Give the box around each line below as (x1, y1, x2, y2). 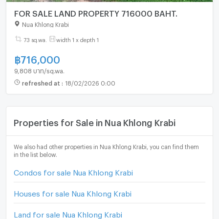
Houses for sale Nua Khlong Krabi (14, 189, 132, 195)
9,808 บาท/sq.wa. (14, 66, 65, 72)
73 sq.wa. (23, 36, 47, 41)
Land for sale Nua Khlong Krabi (14, 210, 123, 217)
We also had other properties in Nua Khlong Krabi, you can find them (14, 143, 199, 148)
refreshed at (22, 80, 62, 85)
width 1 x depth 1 (56, 36, 99, 41)
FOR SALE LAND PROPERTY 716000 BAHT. (121, 9, 177, 16)
